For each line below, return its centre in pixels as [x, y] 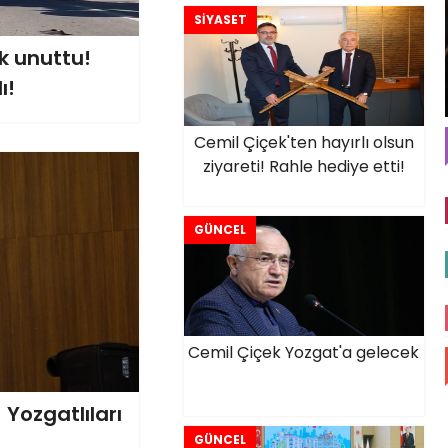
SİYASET [220, 19]
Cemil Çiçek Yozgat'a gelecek [303, 352]
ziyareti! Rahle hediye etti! [303, 166]
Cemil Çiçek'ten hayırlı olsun [303, 142]
